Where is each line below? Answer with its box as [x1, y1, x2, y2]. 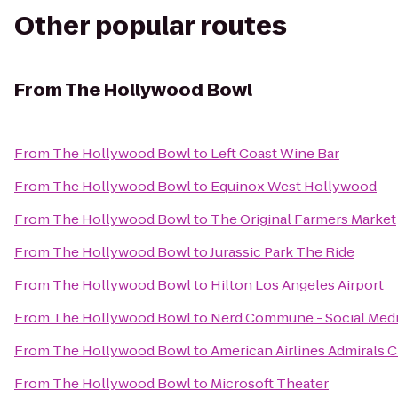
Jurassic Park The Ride [210, 243, 354, 261]
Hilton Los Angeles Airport [211, 275, 384, 294]
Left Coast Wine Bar [211, 144, 339, 163]
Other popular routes [14, 9, 287, 44]
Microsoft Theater [211, 374, 329, 393]
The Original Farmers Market [211, 210, 396, 228]
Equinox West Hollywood [211, 177, 377, 195]
